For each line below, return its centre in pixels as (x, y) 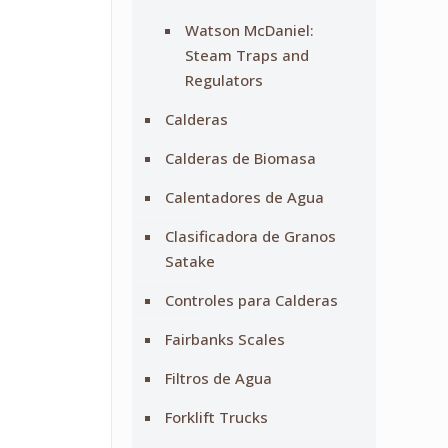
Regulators (223, 80)
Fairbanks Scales (224, 339)
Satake (189, 261)
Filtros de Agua (218, 378)
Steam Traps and (246, 55)
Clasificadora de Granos (250, 236)
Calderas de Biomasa (240, 158)
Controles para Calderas (251, 300)
